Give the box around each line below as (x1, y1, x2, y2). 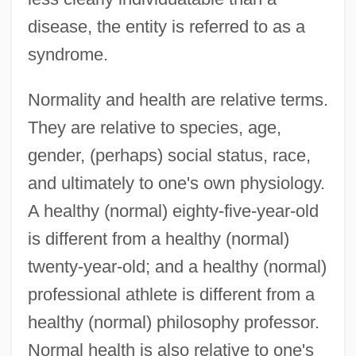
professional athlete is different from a (27, 284, 315, 304)
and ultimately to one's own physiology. (27, 172, 325, 193)
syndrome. (27, 44, 108, 64)
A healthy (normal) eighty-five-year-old (27, 200, 319, 221)
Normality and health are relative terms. (27, 89, 328, 110)
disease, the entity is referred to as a (27, 16, 305, 37)
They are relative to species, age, (27, 117, 281, 137)
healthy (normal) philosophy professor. (27, 311, 319, 332)
